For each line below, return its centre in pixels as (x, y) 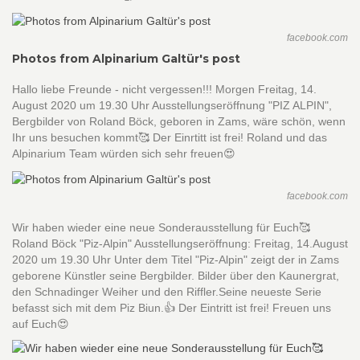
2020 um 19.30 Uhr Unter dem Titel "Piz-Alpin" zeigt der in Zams (176, 259)
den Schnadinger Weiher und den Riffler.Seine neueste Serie (167, 291)
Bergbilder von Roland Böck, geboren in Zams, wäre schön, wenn (179, 122)
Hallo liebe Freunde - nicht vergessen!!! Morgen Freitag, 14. (164, 90)
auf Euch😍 (41, 323)
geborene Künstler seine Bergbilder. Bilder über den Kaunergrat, (176, 275)
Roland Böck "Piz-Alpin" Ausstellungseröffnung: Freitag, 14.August (180, 243)
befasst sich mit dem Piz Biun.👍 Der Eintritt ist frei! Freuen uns (172, 307)
